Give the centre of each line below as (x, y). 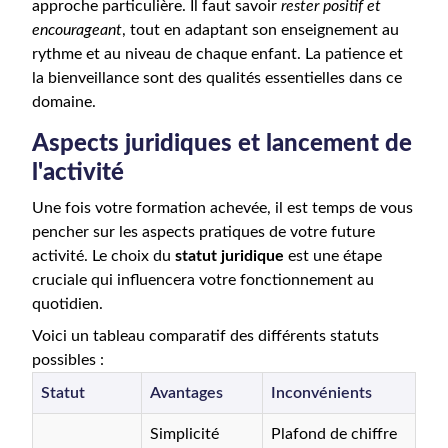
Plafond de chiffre (334, 434)
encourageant (77, 30)
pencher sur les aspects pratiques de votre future (203, 232)
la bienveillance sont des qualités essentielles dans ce (217, 78)
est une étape (333, 256)
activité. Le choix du (103, 256)
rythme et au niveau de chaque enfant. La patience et (217, 54)
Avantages (186, 393)
